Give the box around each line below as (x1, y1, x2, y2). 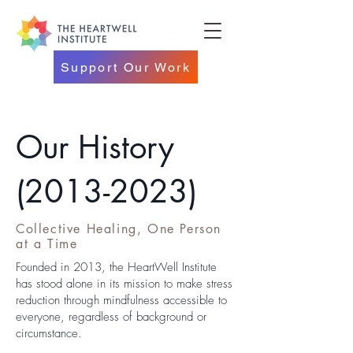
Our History (16, 127, 174, 168)
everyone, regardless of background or (16, 309, 206, 325)
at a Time (16, 236, 78, 252)
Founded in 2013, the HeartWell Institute (16, 259, 217, 275)
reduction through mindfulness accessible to (16, 292, 227, 308)
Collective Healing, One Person (16, 221, 222, 237)
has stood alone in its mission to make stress (16, 276, 232, 292)
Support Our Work (60, 59, 191, 75)
